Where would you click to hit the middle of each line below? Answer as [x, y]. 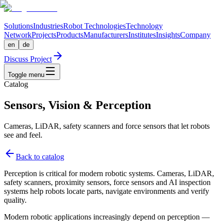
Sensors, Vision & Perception [77, 105]
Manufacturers [106, 35]
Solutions [18, 26]
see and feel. [23, 135]
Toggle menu [26, 75]
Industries [48, 26]
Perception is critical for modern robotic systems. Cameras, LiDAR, [109, 173]
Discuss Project [28, 59]
